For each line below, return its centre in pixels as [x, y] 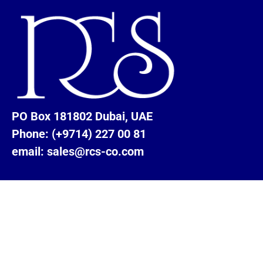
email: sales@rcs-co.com [78, 151]
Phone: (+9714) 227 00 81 [79, 134]
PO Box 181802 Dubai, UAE [82, 116]
